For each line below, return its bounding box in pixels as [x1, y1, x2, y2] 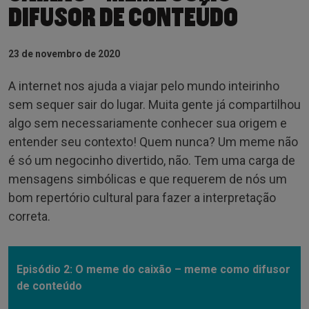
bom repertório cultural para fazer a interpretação [8, 190, 276, 205]
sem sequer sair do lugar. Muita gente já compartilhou [8, 97, 301, 112]
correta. [8, 208, 50, 223]
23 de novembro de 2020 [8, 48, 120, 59]
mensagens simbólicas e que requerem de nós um [8, 171, 287, 186]
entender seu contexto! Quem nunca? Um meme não [8, 134, 298, 149]
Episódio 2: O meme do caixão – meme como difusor [17, 262, 290, 276]
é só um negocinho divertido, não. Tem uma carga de [8, 152, 295, 168]
